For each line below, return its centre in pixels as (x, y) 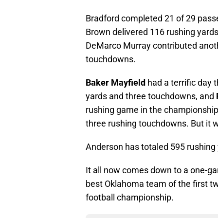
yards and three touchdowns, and (151, 96)
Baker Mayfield (116, 83)
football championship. (130, 198)
